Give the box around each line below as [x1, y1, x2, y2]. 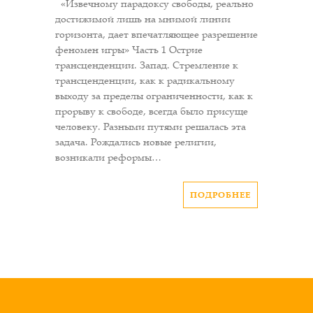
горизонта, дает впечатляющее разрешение [55, 28, 258, 41]
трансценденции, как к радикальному [55, 74, 235, 87]
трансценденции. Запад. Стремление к [55, 59, 238, 72]
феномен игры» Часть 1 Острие [55, 43, 203, 57]
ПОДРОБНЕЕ [190, 189, 251, 201]
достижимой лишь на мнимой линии [55, 13, 231, 26]
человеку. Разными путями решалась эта [55, 120, 246, 133]
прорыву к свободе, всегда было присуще [55, 105, 248, 118]
